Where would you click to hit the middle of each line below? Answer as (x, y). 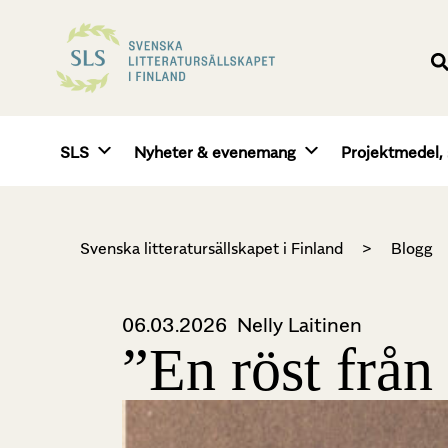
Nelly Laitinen (299, 325)
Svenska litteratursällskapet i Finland (211, 248)
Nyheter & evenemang (215, 152)
